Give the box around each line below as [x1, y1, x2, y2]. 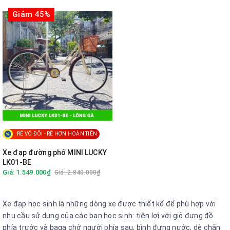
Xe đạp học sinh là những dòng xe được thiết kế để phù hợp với [3, 199, 216, 208]
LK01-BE [3, 158, 31, 166]
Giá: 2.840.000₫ [54, 168, 101, 176]
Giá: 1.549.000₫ [3, 168, 51, 176]
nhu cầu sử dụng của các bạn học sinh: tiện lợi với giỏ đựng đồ [3, 211, 214, 220]
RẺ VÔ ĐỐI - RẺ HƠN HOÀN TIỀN [17, 131, 97, 137]
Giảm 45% [12, 9, 50, 19]
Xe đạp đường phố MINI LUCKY [3, 148, 107, 157]
